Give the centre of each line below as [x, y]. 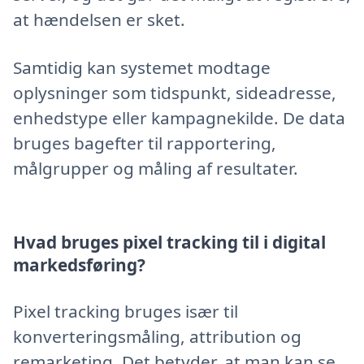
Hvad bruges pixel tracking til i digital [169, 243]
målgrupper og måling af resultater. [156, 168]
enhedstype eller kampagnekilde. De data [179, 117]
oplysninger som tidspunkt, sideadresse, [175, 92]
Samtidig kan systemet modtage [142, 67]
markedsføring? [79, 265]
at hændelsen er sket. [99, 20]
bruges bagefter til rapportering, [145, 143]
